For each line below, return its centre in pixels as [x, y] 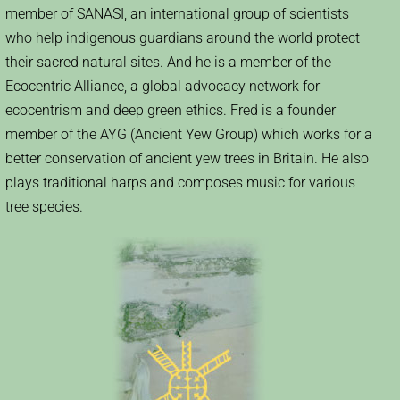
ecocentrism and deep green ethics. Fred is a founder [171, 111]
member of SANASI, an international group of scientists [177, 14]
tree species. [44, 207]
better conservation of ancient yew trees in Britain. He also [187, 159]
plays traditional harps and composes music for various [180, 183]
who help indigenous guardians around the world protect [183, 38]
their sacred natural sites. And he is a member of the [168, 62]
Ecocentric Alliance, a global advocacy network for [162, 87]
